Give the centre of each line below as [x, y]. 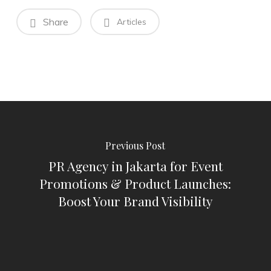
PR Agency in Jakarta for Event [135, 165]
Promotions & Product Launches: [135, 183]
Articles [130, 22]
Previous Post [135, 145]
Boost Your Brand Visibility [135, 201]
